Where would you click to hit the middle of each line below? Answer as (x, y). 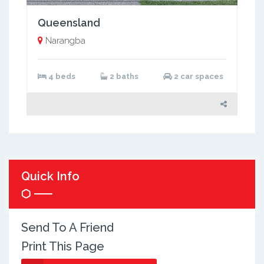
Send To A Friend (67, 227)
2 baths (123, 77)
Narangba (65, 41)
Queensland (69, 23)
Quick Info (50, 176)
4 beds (61, 77)
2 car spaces (197, 77)
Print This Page (62, 246)
